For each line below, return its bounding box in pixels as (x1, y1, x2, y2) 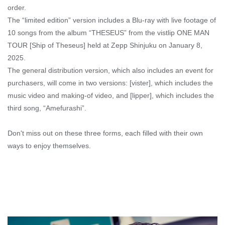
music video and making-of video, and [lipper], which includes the (8, 91, 214, 100)
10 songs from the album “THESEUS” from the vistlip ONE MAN (8, 29, 209, 37)
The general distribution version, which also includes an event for (8, 66, 213, 75)
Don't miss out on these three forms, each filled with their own (8, 129, 203, 138)
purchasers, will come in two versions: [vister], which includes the (8, 79, 213, 87)
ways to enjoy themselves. (8, 142, 91, 150)
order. (8, 4, 26, 12)
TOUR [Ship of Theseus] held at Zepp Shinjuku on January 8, (8, 41, 202, 50)
